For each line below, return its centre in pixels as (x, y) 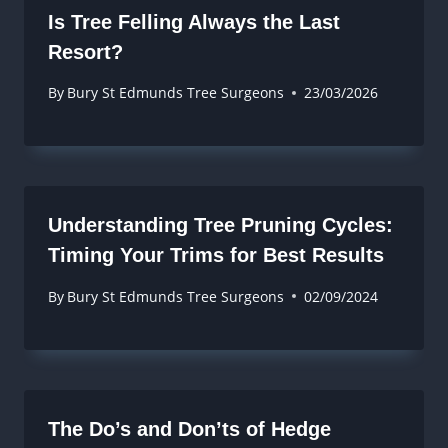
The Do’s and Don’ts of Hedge (189, 428)
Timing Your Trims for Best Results (216, 255)
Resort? (85, 52)
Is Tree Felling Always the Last (194, 22)
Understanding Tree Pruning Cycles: (220, 225)
